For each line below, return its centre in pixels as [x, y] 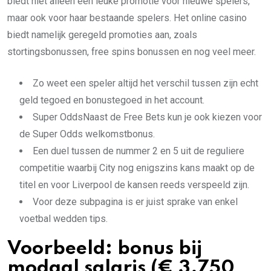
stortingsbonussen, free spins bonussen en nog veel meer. [132, 52]
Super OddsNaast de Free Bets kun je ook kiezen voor [147, 117]
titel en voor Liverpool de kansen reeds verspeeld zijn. [134, 185]
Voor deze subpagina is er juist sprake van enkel [135, 202]
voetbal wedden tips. [64, 219]
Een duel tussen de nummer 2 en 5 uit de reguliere [139, 151]
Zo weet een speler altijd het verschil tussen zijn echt [145, 83]
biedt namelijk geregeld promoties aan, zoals [102, 35]
